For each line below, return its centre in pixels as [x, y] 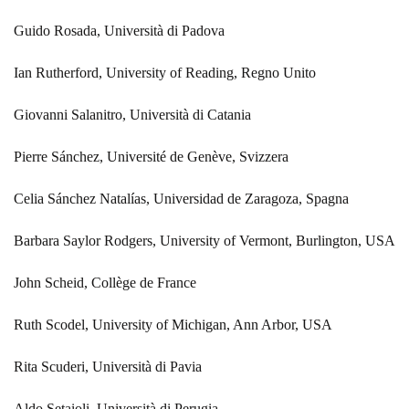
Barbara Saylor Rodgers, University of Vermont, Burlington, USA [204, 240]
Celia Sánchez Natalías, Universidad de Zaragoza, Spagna [181, 198]
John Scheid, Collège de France [105, 282]
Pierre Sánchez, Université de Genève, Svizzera [151, 156]
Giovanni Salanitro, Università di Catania [132, 114]
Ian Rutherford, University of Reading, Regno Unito [165, 72]
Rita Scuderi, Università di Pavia [108, 366]
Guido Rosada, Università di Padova [119, 30]
